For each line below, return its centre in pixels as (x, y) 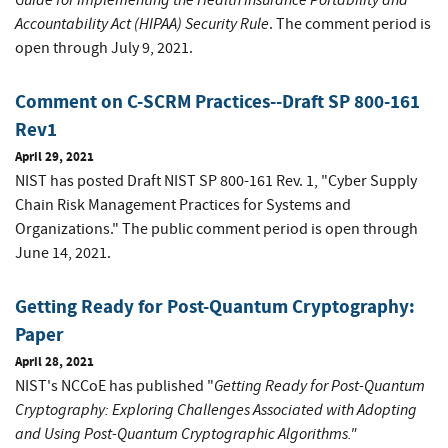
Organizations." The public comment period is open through (216, 229)
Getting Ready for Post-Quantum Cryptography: (215, 307)
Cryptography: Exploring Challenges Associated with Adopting (216, 410)
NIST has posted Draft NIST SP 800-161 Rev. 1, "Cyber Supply (216, 181)
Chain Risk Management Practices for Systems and (183, 205)
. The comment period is (350, 24)
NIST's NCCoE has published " (114, 386)
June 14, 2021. (63, 253)
